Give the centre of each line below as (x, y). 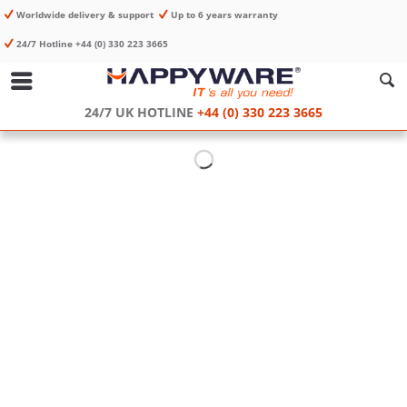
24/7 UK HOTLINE (139, 112)
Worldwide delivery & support (86, 15)
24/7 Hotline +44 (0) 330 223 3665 (94, 44)
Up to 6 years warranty (226, 15)
